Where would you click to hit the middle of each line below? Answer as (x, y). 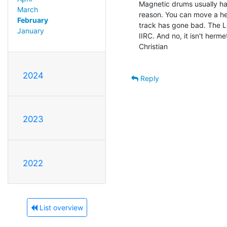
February (32, 20)
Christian (153, 46)
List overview (60, 208)
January (30, 30)
